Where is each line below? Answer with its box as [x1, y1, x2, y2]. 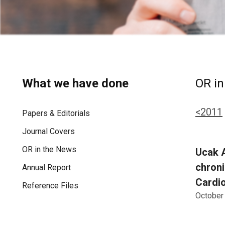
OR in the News [22, 145, 76, 155]
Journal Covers [22, 127, 75, 137]
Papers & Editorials [22, 108, 90, 119]
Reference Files [22, 181, 78, 191]
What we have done [22, 76, 129, 91]
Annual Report [22, 163, 71, 173]
